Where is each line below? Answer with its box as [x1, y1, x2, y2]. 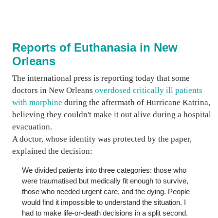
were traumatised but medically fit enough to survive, [22, 177, 188, 185]
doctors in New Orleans [12, 86, 95, 95]
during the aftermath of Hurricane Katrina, [62, 98, 210, 107]
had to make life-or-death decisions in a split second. [22, 209, 188, 217]
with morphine [12, 98, 62, 107]
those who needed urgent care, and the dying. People [22, 187, 190, 196]
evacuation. [12, 122, 52, 131]
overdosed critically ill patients [95, 86, 202, 95]
